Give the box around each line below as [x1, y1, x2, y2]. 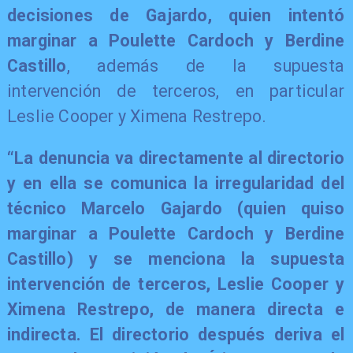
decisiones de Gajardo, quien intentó [6, 5, 345, 25]
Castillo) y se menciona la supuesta [6, 249, 345, 269]
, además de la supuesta [66, 55, 345, 76]
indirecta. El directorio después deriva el [6, 325, 345, 345]
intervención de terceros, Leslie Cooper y [6, 274, 345, 295]
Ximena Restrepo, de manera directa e [6, 299, 345, 320]
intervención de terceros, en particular [6, 80, 345, 101]
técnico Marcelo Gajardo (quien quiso [6, 199, 345, 219]
